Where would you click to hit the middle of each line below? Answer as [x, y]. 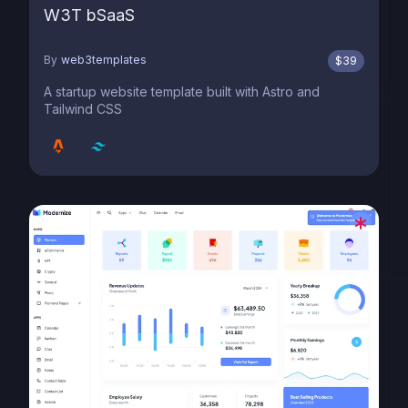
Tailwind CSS [83, 109]
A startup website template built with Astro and [182, 92]
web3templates [104, 60]
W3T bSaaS [89, 15]
